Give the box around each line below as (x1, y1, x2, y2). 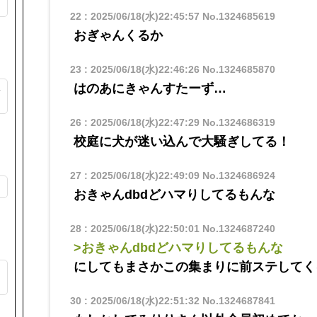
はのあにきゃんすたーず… (73, 81, 226, 96)
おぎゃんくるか (73, 28, 163, 43)
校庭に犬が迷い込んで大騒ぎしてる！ (73, 134, 290, 149)
